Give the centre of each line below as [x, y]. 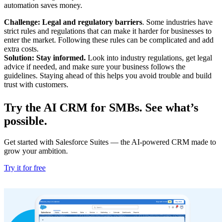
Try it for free [25, 168]
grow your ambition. [36, 151]
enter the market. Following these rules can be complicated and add [109, 40]
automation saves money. [43, 5]
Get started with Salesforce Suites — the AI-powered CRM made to [110, 142]
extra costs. [22, 49]
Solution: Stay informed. [45, 58]
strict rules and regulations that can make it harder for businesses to [108, 31]
